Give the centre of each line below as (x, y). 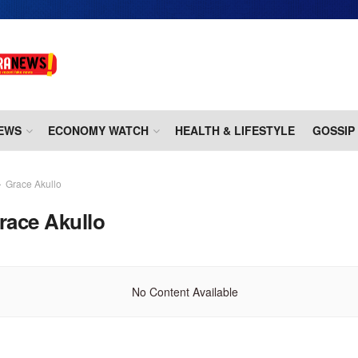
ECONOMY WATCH (98, 131)
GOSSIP (334, 131)
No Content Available (185, 292)
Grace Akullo (34, 184)
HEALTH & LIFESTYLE (235, 131)
